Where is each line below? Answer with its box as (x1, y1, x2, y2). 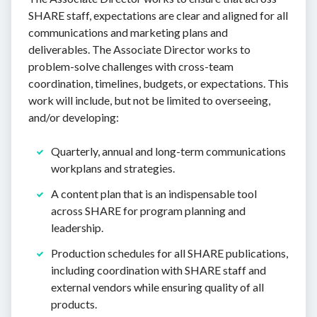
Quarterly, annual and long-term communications (51, 144, 286, 158)
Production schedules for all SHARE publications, (51, 246, 288, 260)
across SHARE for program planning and (51, 203, 246, 217)
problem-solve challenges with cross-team (28, 59, 234, 73)
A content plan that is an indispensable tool (51, 186, 257, 200)
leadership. (51, 220, 103, 234)
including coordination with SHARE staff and (51, 263, 266, 277)
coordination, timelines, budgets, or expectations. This (28, 76, 289, 90)
